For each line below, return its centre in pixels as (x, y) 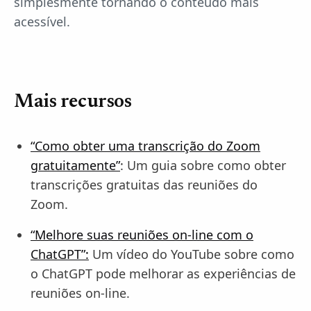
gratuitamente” (75, 165)
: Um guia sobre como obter (203, 165)
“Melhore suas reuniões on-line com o (142, 235)
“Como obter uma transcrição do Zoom (145, 146)
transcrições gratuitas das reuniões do (144, 185)
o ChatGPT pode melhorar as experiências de (163, 274)
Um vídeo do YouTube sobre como (192, 254)
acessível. (42, 22)
